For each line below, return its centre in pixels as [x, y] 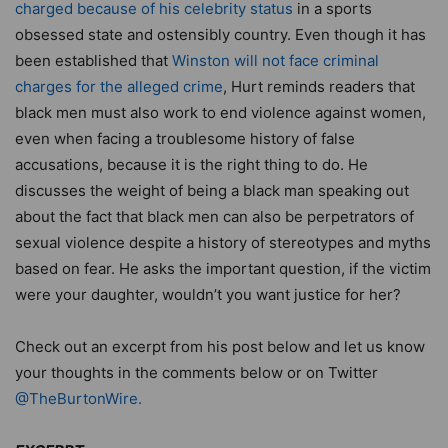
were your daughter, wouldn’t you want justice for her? [208, 294]
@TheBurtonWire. [78, 398]
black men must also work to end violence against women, [220, 112]
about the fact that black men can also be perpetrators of [214, 216]
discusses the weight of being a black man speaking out [212, 190]
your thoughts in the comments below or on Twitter [196, 372]
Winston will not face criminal [275, 60]
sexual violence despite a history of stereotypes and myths [223, 242]
